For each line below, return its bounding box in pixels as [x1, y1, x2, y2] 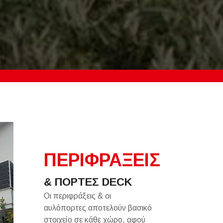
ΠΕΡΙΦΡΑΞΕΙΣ [44, 150, 161, 170]
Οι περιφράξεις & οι [44, 192, 111, 200]
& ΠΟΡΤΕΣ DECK [44, 176, 132, 188]
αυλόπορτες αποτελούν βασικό [44, 204, 152, 212]
